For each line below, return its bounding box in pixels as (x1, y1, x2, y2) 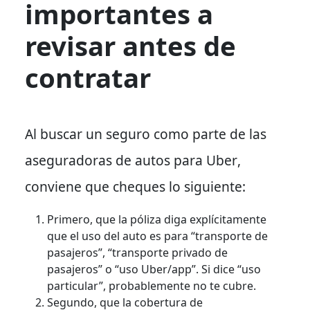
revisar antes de (25, 27, 236, 64)
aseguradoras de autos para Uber (25, 150, 237, 170)
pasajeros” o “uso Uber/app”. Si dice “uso (47, 261, 261, 277)
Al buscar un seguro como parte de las (25, 124, 266, 143)
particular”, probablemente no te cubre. (47, 277, 256, 293)
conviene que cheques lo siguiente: (25, 176, 246, 196)
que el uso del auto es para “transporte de (47, 228, 268, 244)
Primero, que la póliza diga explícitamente (47, 211, 266, 227)
